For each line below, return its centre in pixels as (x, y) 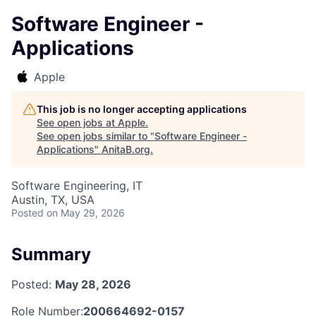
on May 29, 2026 (86, 213)
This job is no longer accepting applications (142, 109)
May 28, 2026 (93, 284)
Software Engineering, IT (77, 186)
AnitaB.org (126, 149)
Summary (51, 254)
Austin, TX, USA (53, 200)
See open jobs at (77, 122)
